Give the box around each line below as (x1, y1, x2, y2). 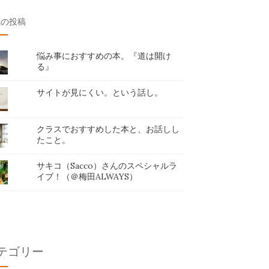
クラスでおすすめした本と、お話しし (37, 124, 180, 134)
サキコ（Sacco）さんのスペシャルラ (37, 160, 178, 171)
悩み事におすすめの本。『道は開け (37, 50, 172, 61)
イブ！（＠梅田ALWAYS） (37, 171, 138, 182)
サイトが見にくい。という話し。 (37, 87, 163, 98)
